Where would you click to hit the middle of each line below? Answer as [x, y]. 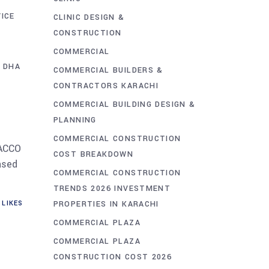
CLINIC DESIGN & [89, 17]
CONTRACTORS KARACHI [106, 86]
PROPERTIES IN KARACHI [106, 204]
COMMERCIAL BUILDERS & [108, 70]
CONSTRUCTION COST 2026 [113, 257]
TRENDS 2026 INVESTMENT [112, 188]
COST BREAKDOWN [93, 154]
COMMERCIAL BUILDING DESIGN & [124, 104]
